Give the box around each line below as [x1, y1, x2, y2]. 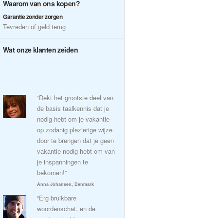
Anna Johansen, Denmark [37, 181, 94, 187]
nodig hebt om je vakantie [37, 114, 109, 124]
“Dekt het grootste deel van [37, 93, 113, 102]
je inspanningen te [37, 157, 88, 166]
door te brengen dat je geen [37, 136, 114, 145]
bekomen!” [37, 168, 67, 177]
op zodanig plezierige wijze [37, 125, 112, 134]
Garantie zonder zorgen [3, 12, 63, 21]
